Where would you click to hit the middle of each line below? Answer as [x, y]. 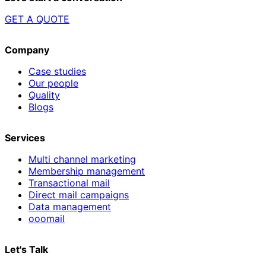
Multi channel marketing [82, 159]
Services [25, 137]
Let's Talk [26, 249]
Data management [70, 206]
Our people [53, 83]
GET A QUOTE [37, 19]
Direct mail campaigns [79, 194]
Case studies [57, 71]
